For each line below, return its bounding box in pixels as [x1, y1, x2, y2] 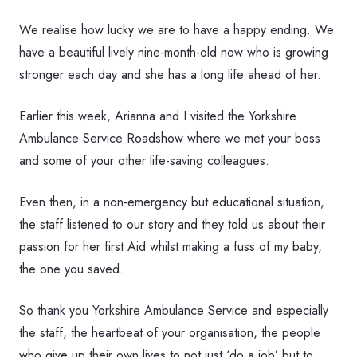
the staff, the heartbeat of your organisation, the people [19, 324, 320, 342]
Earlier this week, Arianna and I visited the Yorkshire [19, 107, 296, 125]
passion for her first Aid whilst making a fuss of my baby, [19, 237, 322, 256]
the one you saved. [19, 260, 124, 278]
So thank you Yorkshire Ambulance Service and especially [19, 301, 328, 320]
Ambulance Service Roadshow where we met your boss [19, 129, 320, 147]
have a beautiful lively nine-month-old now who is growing [19, 43, 328, 61]
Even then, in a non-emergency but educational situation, [19, 193, 324, 211]
